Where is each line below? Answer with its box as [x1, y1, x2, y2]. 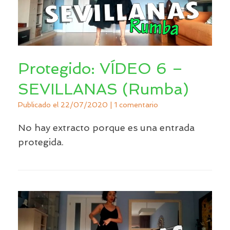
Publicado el [23, 101, 61, 109]
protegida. [18, 137, 64, 147]
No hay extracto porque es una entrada [18, 122, 195, 133]
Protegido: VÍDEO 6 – [18, 60, 183, 78]
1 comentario [114, 101, 158, 109]
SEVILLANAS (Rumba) [18, 80, 189, 98]
